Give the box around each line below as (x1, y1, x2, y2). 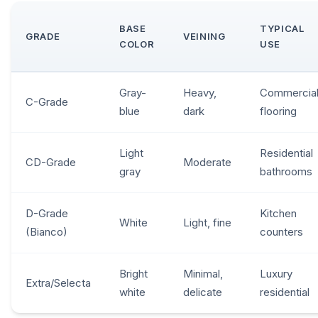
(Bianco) (26, 224, 67, 238)
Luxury (260, 266, 292, 280)
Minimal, (183, 266, 223, 280)
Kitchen (260, 206, 297, 220)
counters (260, 224, 303, 238)
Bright (119, 266, 148, 280)
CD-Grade (26, 155, 76, 169)
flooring (260, 104, 297, 118)
